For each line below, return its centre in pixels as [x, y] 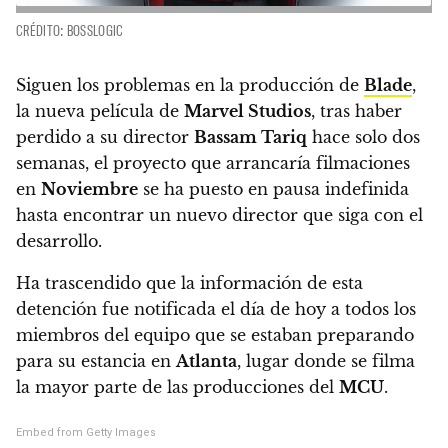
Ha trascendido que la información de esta [189, 283]
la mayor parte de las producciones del [177, 387]
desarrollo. [59, 241]
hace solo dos [363, 137]
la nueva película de [100, 111]
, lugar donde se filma [326, 361]
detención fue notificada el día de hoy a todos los [216, 309]
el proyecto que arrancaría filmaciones [252, 163]
